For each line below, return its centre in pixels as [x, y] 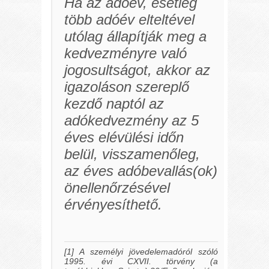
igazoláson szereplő [127, 87]
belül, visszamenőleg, [132, 154]
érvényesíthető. [113, 205]
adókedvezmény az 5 [132, 121]
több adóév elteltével [130, 20]
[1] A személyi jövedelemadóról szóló [141, 252]
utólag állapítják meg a [136, 37]
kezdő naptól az [114, 104]
